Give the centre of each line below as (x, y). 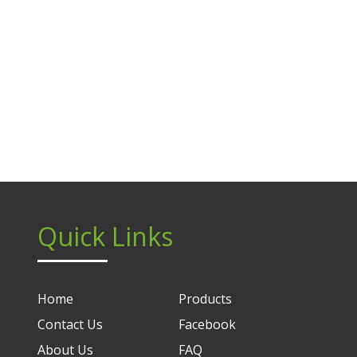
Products (205, 299)
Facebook (207, 324)
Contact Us (70, 324)
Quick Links (105, 236)
